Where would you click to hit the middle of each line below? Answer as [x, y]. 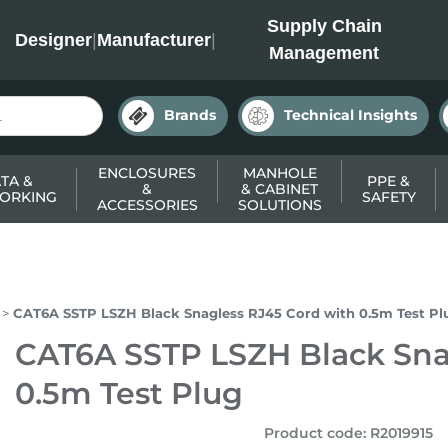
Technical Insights [350, 115]
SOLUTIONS [279, 205]
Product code [313, 433]
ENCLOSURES [147, 173]
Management [324, 53]
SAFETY [388, 197]
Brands [190, 115]
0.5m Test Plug [128, 393]
